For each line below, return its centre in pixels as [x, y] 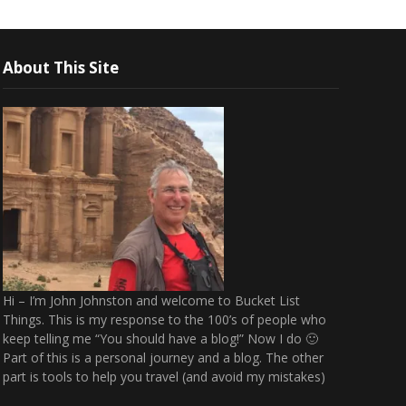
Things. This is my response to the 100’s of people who [165, 319]
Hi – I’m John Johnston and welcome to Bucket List [152, 300]
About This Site [61, 68]
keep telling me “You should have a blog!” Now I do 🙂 [161, 338]
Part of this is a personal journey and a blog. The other [164, 357]
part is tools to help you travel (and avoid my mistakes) [164, 376]
